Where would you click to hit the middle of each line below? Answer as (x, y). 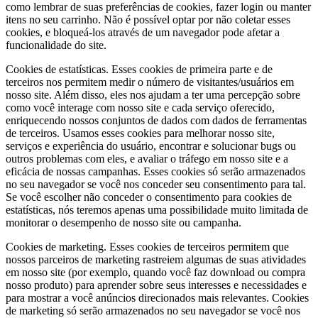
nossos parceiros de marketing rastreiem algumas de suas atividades (156, 260)
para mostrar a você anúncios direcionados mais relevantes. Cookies (157, 298)
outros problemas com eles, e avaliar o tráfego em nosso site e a (147, 159)
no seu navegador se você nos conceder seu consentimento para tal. (156, 185)
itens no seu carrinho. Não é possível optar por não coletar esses (148, 20)
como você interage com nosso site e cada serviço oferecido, (140, 108)
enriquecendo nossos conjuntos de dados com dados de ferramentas (156, 121)
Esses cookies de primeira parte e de (192, 70)
